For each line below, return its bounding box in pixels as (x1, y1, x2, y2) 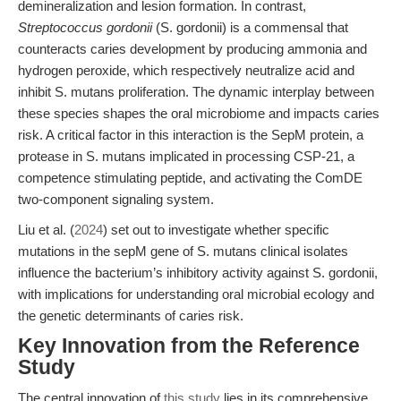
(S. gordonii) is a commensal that (152, 20, 348, 35)
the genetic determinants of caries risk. (18, 308, 243, 323)
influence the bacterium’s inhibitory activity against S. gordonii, (18, 265, 378, 280)
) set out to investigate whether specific (103, 222, 329, 237)
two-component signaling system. (18, 192, 214, 207)
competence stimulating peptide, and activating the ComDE (18, 170, 363, 185)
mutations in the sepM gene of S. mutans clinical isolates (18, 243, 348, 259)
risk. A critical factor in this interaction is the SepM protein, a (18, 127, 363, 142)
